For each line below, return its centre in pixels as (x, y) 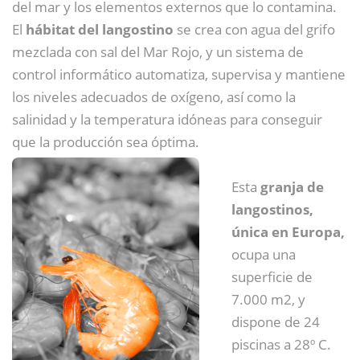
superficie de (272, 277)
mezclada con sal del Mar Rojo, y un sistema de (158, 52)
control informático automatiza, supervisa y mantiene (179, 75)
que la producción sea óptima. (106, 142)
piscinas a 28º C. (281, 345)
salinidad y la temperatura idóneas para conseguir (167, 120)
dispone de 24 (276, 322)
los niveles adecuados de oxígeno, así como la (154, 97)
